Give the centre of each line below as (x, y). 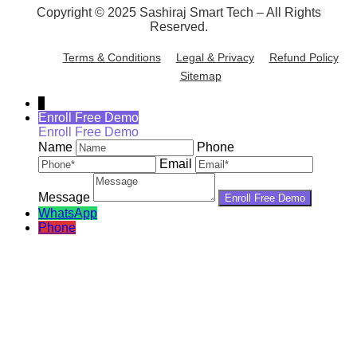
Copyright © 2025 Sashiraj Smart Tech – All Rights (178, 13)
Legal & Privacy (215, 58)
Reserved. (178, 27)
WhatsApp (68, 214)
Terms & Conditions (112, 58)
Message (64, 198)
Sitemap (200, 76)
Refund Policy (304, 58)
